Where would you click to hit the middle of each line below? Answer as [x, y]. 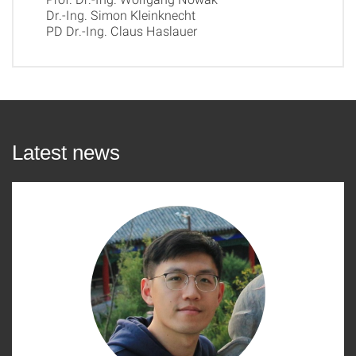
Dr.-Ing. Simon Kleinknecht [121, 15]
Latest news [66, 153]
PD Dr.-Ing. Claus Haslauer [122, 31]
